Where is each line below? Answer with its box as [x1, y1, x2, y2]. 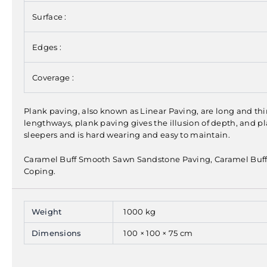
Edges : [32, 42, 62, 52]
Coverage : [32, 73, 74, 83]
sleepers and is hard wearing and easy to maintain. [24, 129, 230, 139]
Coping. [24, 166, 56, 176]
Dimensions [31, 228, 82, 238]
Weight [31, 206, 62, 216]
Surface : [32, 12, 67, 22]
